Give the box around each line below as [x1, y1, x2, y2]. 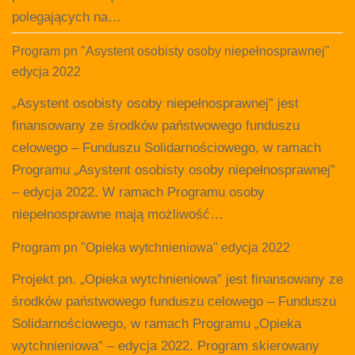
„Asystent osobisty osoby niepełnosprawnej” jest [12, 95, 299, 111]
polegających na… [12, 9, 121, 25]
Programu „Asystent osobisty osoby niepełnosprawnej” [12, 162, 335, 177]
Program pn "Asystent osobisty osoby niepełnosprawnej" [12, 44, 330, 58]
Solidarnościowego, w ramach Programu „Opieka [12, 315, 301, 331]
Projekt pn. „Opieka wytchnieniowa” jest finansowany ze [12, 271, 343, 287]
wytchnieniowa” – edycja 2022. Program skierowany [12, 338, 319, 353]
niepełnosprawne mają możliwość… [12, 206, 223, 222]
